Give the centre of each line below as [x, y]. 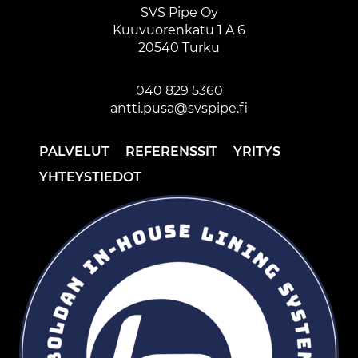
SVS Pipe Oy [179, 12]
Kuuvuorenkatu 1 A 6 [179, 30]
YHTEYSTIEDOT [90, 177]
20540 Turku [179, 47]
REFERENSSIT [171, 151]
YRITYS [257, 151]
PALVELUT [74, 151]
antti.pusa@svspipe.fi [179, 108]
